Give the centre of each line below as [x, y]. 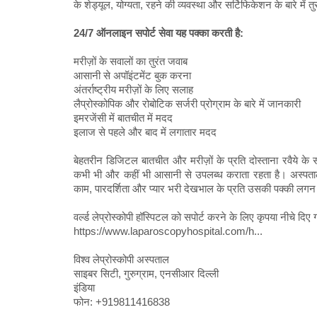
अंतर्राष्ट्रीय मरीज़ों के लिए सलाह [133, 90]
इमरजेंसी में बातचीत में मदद [123, 118]
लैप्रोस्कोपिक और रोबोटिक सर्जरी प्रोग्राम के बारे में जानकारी [187, 104]
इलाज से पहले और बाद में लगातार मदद [145, 132]
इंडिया [84, 288]
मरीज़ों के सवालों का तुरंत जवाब [131, 62]
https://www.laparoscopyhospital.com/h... [168, 231]
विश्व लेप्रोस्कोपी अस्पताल [121, 260]
